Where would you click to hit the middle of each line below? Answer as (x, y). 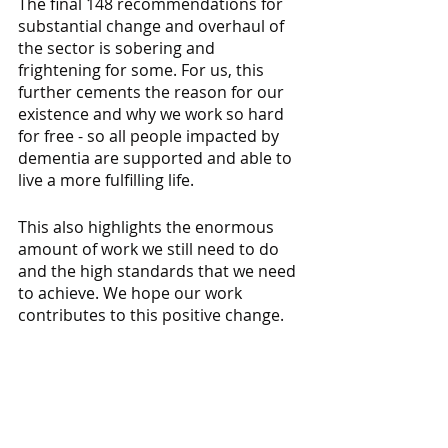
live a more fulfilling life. (106, 180)
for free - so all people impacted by (150, 136)
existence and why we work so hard (153, 114)
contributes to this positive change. (151, 315)
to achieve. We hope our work (132, 293)
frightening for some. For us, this (143, 70)
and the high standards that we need (159, 271)
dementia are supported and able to (157, 158)
